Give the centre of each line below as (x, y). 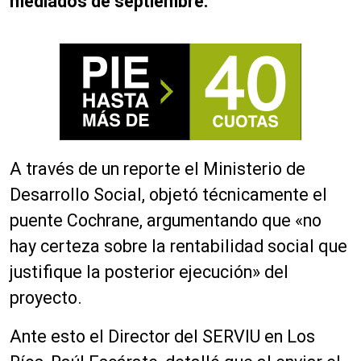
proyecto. (46, 298)
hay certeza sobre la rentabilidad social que (178, 247)
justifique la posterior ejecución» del (149, 272)
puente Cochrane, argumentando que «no (166, 221)
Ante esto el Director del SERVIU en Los (162, 337)
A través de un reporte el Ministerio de (158, 169)
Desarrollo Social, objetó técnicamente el (168, 195)
